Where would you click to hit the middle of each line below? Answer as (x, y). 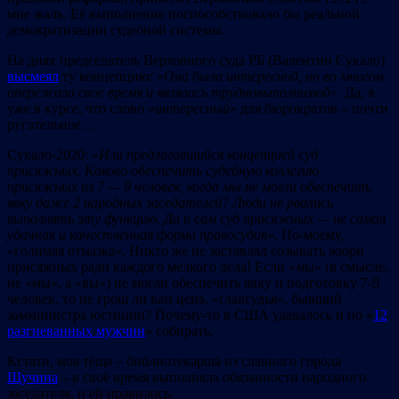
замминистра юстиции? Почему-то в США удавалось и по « (190, 314)
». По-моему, (305, 234)
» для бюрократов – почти (309, 108)
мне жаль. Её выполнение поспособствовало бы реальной (183, 13)
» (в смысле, (351, 266)
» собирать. (179, 330)
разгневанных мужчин (76, 330)
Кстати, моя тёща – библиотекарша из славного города (174, 361)
